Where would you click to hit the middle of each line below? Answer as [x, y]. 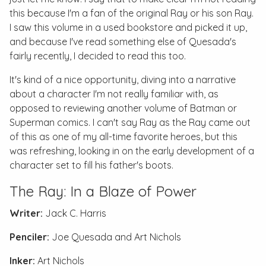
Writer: [26, 213]
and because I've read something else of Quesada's [123, 42]
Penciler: [29, 237]
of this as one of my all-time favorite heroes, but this [123, 137]
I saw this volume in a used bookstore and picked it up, [128, 27]
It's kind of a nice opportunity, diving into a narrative [123, 80]
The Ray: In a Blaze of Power [103, 191]
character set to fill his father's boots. [91, 165]
